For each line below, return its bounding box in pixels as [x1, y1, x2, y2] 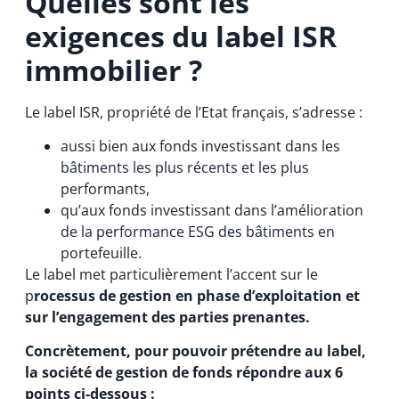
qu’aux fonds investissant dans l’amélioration [60, 200, 363, 221]
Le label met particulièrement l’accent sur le [24, 265, 318, 285]
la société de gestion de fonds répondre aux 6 [24, 362, 343, 383]
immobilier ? [24, 50, 202, 89]
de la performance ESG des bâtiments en [60, 222, 335, 242]
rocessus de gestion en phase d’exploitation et [33, 286, 360, 306]
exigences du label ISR [24, 16, 337, 55]
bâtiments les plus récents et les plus [60, 158, 309, 178]
